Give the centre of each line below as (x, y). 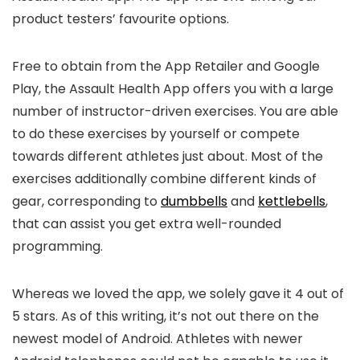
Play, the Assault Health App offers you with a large (173, 89)
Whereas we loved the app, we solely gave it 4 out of (178, 294)
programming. (59, 247)
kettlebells (292, 202)
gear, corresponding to (86, 202)
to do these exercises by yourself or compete (156, 134)
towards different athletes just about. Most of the (168, 157)
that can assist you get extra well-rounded (147, 224)
